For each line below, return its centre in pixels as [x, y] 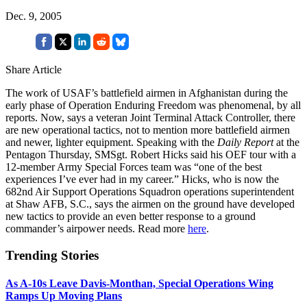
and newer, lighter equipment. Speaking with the [111, 142]
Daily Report [245, 142]
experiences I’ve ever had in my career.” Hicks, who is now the [142, 179]
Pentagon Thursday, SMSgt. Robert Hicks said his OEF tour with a [151, 154]
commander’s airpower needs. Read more [97, 228]
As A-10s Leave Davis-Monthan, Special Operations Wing [139, 283]
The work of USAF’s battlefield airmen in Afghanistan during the [147, 93]
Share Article [34, 69]
